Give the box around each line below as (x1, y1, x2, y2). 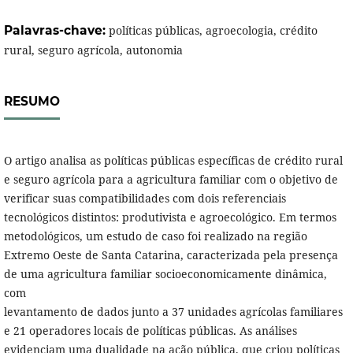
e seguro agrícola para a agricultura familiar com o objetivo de (3, 172, 338, 188)
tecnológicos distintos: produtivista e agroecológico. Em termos (3, 210, 336, 225)
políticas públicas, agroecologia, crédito (108, 23, 318, 39)
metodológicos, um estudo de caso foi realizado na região (3, 229, 307, 244)
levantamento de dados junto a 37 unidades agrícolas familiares (3, 304, 343, 320)
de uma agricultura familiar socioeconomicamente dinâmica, (3, 266, 327, 282)
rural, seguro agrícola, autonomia (3, 43, 183, 58)
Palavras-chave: (3, 23, 109, 39)
